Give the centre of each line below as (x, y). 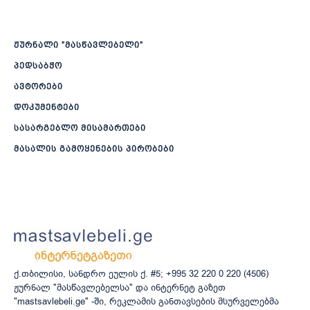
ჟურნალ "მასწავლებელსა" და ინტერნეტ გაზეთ (120, 288)
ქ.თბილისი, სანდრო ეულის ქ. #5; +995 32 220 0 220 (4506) (141, 274)
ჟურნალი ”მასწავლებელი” (79, 45)
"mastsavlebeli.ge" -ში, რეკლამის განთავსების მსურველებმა (146, 302)
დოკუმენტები (47, 108)
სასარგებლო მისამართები (80, 128)
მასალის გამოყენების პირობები (94, 149)
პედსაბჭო (38, 66)
